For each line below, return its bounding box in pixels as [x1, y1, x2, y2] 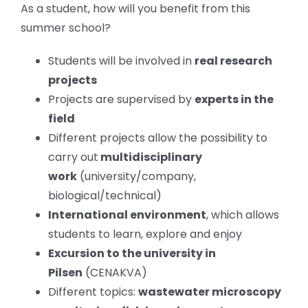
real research [195, 52, 272, 69]
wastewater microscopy [138, 283, 281, 300]
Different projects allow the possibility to [48, 129, 267, 146]
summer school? [21, 19, 111, 36]
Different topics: [48, 283, 138, 300]
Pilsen [48, 264, 82, 280]
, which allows [206, 206, 279, 223]
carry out [48, 148, 98, 165]
